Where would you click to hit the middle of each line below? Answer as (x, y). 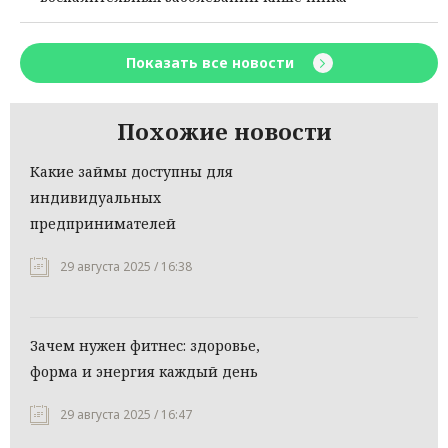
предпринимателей (103, 224)
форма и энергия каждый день (144, 372)
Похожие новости (224, 131)
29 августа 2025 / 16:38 (126, 267)
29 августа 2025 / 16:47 (126, 415)
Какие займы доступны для (131, 172)
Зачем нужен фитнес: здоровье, (145, 346)
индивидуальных (95, 198)
